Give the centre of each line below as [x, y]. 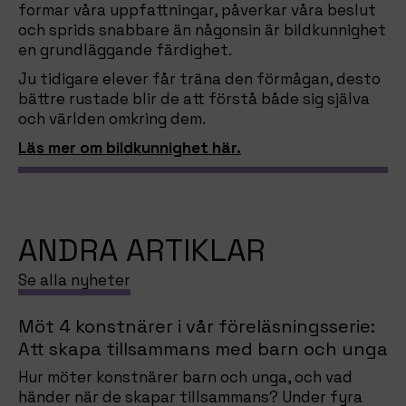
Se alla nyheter [74, 280]
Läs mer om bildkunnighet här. [130, 148]
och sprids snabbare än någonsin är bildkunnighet [202, 30]
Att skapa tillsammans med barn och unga [203, 348]
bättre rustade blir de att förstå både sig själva [194, 99]
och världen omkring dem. [112, 119]
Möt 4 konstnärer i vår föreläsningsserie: [197, 326]
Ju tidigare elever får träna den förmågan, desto [199, 79]
